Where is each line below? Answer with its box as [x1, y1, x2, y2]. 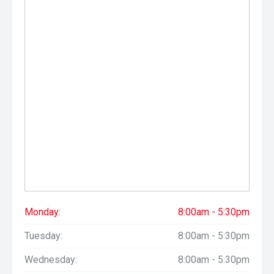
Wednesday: [24, 254, 77, 265]
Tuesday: [24, 230, 62, 242]
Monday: [24, 206, 61, 218]
